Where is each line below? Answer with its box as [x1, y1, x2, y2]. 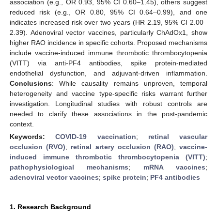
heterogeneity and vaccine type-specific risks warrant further [10, 89, 207, 97]
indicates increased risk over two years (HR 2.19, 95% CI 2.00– [10, 18, 207, 26]
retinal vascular [148, 132, 207, 140]
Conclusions [10, 79, 52, 87]
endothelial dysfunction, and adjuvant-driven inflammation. [10, 69, 207, 77]
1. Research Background [10, 202, 91, 211]
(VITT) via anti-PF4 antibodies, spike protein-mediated [10, 59, 207, 67]
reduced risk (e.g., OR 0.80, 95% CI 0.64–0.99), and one [10, 8, 207, 16]
